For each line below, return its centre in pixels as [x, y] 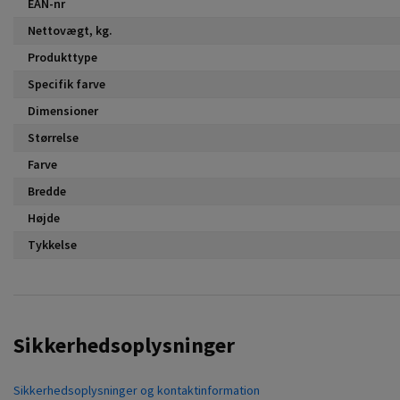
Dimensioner [63, 110]
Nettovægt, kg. [70, 30]
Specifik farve [67, 83]
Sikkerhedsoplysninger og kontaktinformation [137, 390]
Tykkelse [52, 244]
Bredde [47, 191]
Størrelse [53, 137]
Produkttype [62, 57]
